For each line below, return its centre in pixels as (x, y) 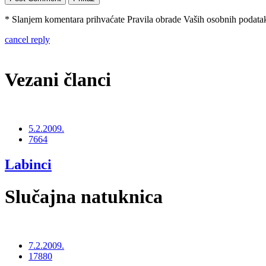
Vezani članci (58, 79)
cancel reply (27, 40)
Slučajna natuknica (84, 196)
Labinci (28, 165)
